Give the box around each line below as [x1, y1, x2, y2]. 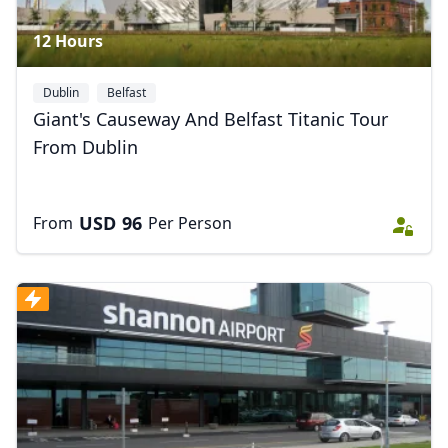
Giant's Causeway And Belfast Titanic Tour [33, 107, 388, 131]
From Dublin [33, 135, 138, 159]
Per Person [148, 212, 232, 234]
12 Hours [33, 30, 103, 52]
